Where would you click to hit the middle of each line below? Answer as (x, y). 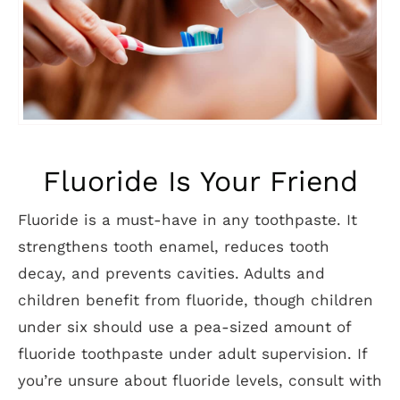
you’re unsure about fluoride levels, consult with (200, 380)
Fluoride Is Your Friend (200, 181)
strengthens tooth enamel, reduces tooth (174, 246)
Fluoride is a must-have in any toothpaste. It (187, 220)
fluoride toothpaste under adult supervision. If (192, 354)
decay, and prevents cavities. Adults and (171, 273)
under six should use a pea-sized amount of (184, 327)
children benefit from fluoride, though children (196, 300)
